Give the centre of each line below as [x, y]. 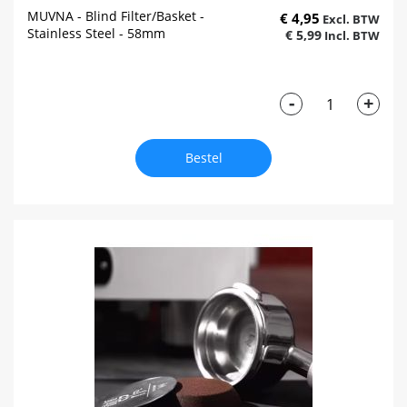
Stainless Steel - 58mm [96, 34]
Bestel [203, 158]
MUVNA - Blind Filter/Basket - [116, 16]
